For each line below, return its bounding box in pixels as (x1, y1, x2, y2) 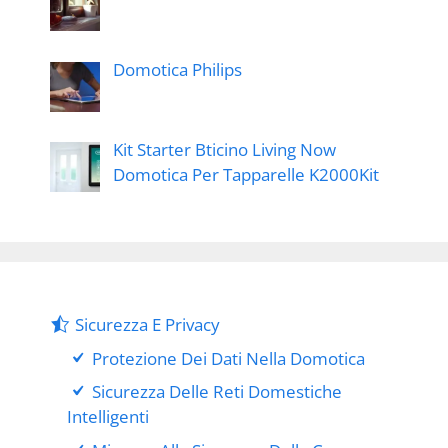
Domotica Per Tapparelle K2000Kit (112, 163, 379, 187)
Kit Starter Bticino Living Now (112, 138, 336, 162)
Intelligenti (67, 405, 149, 429)
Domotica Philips (112, 57, 242, 81)
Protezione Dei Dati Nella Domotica (92, 346, 366, 370)
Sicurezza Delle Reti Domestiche (92, 380, 343, 404)
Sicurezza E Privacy (75, 313, 221, 337)
